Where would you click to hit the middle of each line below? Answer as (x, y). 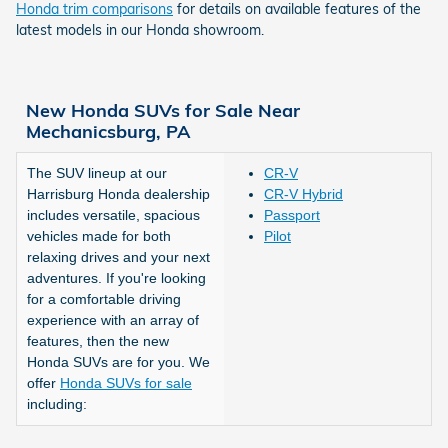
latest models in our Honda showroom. (140, 29)
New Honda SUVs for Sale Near (163, 109)
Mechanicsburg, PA (108, 130)
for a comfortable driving (104, 298)
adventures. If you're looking (116, 277)
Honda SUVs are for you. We (118, 361)
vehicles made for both (99, 235)
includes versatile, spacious (113, 214)
